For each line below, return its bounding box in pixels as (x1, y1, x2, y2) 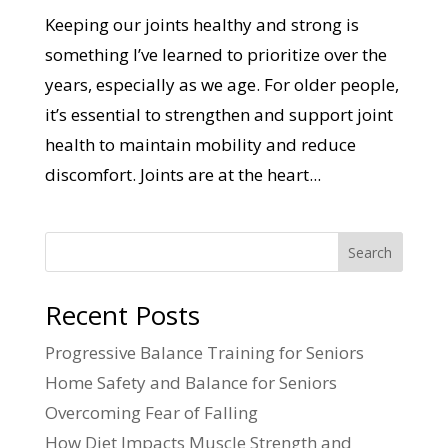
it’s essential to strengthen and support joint (44, 103, 393, 127)
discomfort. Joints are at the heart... (44, 163, 321, 187)
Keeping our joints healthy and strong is (44, 13, 359, 37)
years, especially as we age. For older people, (44, 73, 399, 97)
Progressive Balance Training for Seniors (44, 341, 364, 365)
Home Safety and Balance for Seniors (44, 371, 337, 395)
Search (348, 243, 393, 263)
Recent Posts (44, 297, 200, 334)
